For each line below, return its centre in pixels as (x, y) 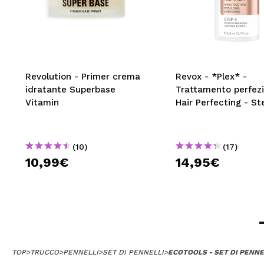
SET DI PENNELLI (133, 252)
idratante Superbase (70, 90)
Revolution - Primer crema (83, 77)
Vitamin (42, 103)
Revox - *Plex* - (211, 77)
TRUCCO (44, 252)
